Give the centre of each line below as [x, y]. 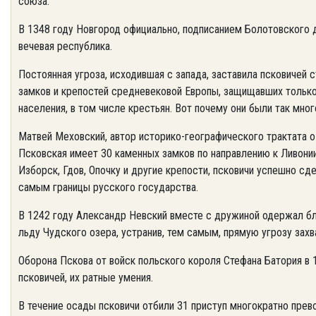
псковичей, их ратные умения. [86, 278]
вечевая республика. [65, 46]
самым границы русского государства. [108, 187]
